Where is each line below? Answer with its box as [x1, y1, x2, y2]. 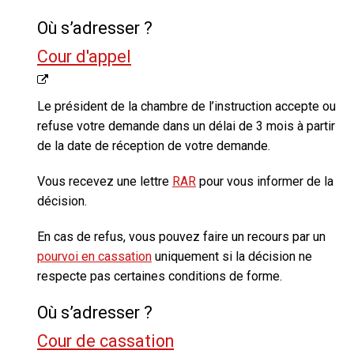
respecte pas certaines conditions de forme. [37, 269, 282, 284]
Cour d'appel [37, 47, 131, 67]
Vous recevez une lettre [37, 174, 172, 190]
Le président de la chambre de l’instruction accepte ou [37, 99, 336, 115]
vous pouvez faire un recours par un [126, 229, 326, 245]
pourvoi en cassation [37, 249, 152, 265]
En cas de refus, [37, 229, 126, 245]
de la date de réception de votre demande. [37, 138, 270, 154]
